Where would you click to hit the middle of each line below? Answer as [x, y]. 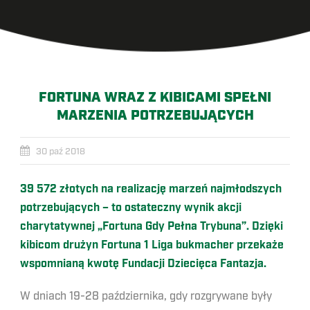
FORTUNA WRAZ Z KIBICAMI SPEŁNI [155, 98]
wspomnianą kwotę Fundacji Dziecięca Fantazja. [143, 264]
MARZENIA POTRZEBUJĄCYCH [155, 116]
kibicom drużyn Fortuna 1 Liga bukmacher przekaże [152, 245]
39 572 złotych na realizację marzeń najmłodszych [151, 189]
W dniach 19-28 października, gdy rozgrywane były [146, 296]
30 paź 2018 [61, 152]
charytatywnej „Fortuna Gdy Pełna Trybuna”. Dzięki [152, 227]
